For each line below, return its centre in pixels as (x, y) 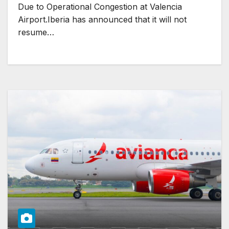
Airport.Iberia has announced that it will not (102, 20)
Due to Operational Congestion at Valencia (100, 7)
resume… (36, 32)
